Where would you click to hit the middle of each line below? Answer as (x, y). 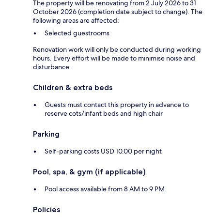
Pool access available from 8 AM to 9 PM (105, 189)
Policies (46, 210)
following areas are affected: (76, 21)
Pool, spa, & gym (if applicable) (89, 172)
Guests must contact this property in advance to (117, 105)
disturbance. (52, 67)
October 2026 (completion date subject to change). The (118, 12)
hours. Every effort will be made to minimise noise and (114, 58)
